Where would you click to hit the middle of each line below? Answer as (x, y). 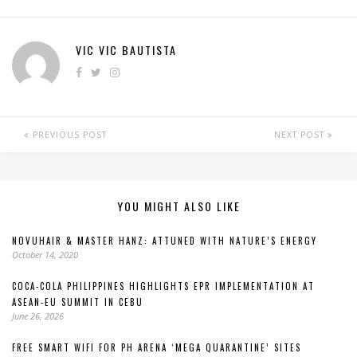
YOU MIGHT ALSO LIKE (178, 206)
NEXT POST (301, 135)
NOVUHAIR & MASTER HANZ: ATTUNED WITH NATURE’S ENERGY (165, 241)
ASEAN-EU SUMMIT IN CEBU (78, 302)
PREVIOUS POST (68, 135)
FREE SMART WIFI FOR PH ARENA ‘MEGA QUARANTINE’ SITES (157, 347)
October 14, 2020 (45, 255)
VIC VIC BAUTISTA (126, 50)
